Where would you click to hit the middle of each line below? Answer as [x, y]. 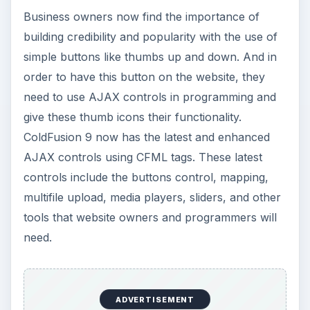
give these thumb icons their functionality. [132, 117]
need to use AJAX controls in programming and [149, 97]
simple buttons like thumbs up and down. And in [150, 57]
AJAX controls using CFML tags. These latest [143, 157]
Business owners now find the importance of [141, 17]
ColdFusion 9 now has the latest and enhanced [146, 137]
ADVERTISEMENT [155, 299]
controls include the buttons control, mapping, [146, 177]
